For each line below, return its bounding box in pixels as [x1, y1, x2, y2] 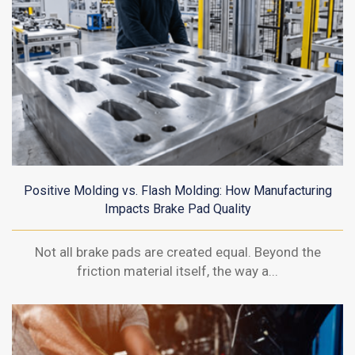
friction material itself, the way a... [77, 262, 278, 279]
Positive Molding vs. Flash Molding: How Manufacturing [23, 182, 332, 198]
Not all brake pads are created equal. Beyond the [34, 243, 321, 260]
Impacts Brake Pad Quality [104, 200, 251, 216]
